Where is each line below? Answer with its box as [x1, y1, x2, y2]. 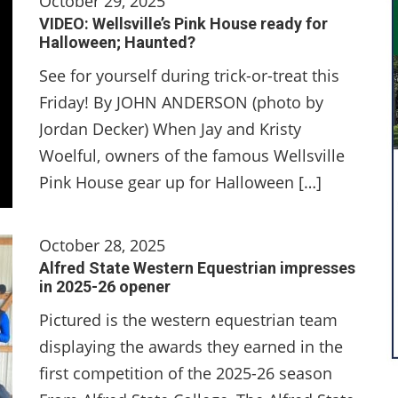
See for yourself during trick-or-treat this [39, 65, 339, 86]
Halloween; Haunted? [39, 33, 195, 52]
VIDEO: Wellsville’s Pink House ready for [39, 14, 328, 33]
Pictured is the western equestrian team [39, 309, 338, 330]
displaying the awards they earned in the [39, 336, 343, 357]
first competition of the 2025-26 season [39, 362, 332, 384]
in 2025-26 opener [39, 277, 171, 296]
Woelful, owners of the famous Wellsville [39, 145, 345, 166]
